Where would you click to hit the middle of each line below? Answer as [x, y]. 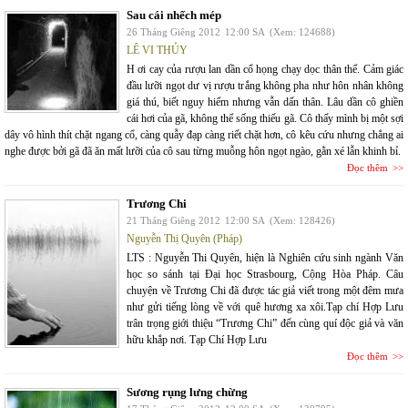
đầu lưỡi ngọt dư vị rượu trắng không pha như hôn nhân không [265, 86]
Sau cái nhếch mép [174, 15]
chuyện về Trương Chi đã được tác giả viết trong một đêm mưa [265, 291]
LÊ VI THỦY [157, 50]
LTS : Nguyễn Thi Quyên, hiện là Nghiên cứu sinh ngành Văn [265, 258]
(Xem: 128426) [302, 220]
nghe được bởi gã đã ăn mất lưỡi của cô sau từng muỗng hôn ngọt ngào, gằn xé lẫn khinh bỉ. [203, 151]
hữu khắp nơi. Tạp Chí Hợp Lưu [197, 340]
